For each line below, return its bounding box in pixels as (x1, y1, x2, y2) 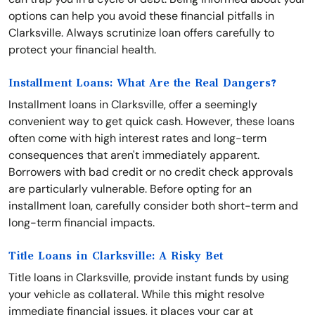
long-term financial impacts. (8, 215, 155, 230)
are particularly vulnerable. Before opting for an (8, 181, 252, 196)
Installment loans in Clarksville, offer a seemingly (8, 97, 257, 112)
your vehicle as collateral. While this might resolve (8, 287, 264, 302)
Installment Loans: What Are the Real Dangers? (8, 77, 276, 89)
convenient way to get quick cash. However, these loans (8, 114, 295, 129)
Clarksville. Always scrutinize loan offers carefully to (8, 25, 274, 40)
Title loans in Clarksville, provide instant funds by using (8, 270, 289, 285)
